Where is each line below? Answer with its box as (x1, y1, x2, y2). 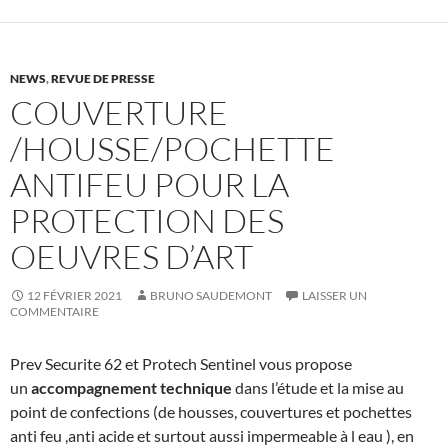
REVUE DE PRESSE (51, 70, 155, 86)
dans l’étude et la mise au (232, 377, 404, 397)
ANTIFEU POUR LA (10, 163, 289, 205)
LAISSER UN (302, 287, 367, 303)
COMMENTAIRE (10, 303, 99, 319)
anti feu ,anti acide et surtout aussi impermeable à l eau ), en (10, 425, 414, 445)
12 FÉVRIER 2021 (27, 287, 122, 303)
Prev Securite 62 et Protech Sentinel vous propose (10, 353, 352, 373)
